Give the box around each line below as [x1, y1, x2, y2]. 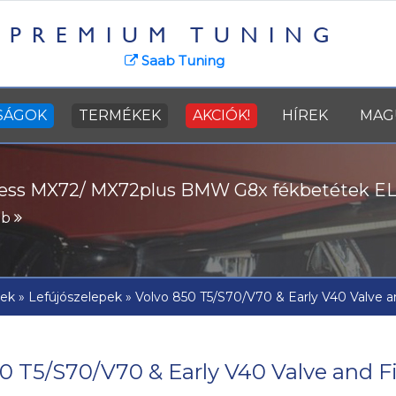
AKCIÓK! [193, 106, 250, 124]
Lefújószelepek [28, 289, 122, 305]
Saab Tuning [138, 52, 225, 69]
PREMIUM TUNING [9, 19, 340, 49]
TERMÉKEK [79, 106, 161, 124]
